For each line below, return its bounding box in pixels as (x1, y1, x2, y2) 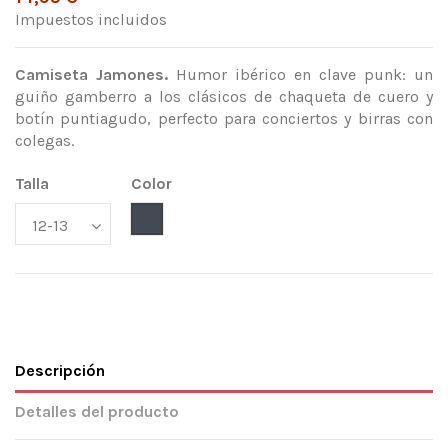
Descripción (15, 361, 105, 381)
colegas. (15, 131, 74, 151)
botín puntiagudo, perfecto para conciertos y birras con (15, 109, 433, 129)
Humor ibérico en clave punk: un (168, 65, 433, 85)
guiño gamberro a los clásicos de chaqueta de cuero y (15, 87, 433, 107)
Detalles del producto (15, 402, 179, 422)
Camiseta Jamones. (15, 65, 168, 85)
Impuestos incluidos (15, 10, 167, 30)
